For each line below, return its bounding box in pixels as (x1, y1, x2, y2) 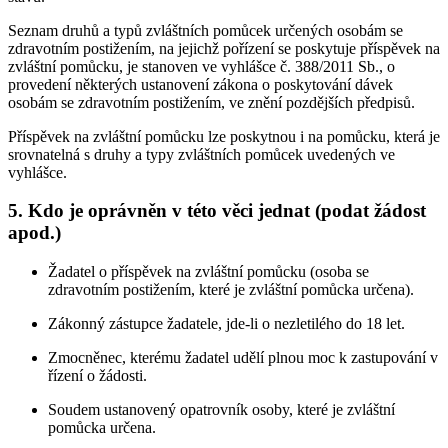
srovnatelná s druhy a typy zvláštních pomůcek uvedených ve (8, 145, 395, 163)
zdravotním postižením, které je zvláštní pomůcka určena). (48, 281, 414, 299)
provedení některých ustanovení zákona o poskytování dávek (8, 75, 393, 93)
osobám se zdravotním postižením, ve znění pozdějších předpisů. (8, 93, 415, 111)
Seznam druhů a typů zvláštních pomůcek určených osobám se (8, 21, 403, 39)
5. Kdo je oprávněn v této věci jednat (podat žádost (8, 200, 426, 222)
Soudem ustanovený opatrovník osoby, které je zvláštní (48, 401, 395, 419)
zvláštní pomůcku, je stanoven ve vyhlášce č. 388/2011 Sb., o (8, 57, 395, 75)
